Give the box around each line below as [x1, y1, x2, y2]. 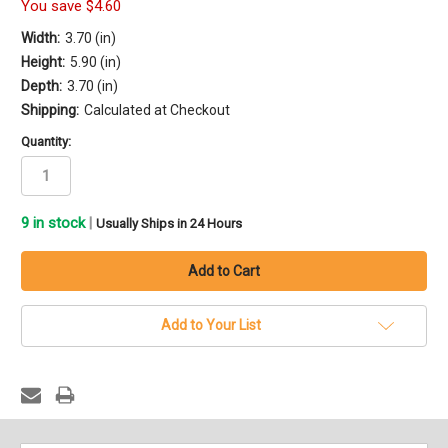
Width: [21, 29, 60, 46]
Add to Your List [161, 317, 261, 334]
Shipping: [21, 101, 79, 118]
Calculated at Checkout [83, 101, 230, 118]
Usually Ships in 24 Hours [96, 216, 242, 232]
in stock [29, 214, 85, 233]
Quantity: [21, 133, 71, 149]
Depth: [21, 77, 62, 94]
